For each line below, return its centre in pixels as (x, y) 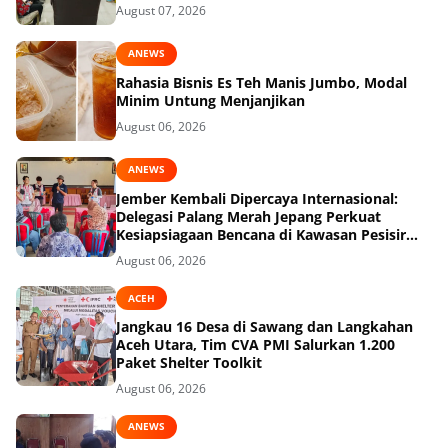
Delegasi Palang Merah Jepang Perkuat (248, 216)
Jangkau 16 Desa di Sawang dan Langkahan (264, 327)
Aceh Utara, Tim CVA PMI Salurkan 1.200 (255, 345)
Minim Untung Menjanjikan (210, 100)
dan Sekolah (158, 252)
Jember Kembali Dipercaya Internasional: (257, 198)
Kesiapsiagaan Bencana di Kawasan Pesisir (261, 234)
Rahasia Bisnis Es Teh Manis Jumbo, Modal (261, 82)
